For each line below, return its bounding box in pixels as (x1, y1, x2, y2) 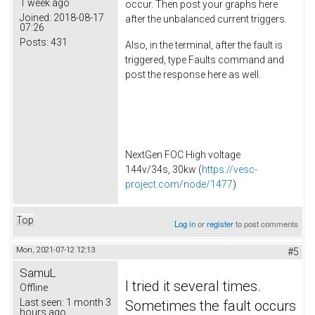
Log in (174, 217, 196, 229)
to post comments (233, 217, 299, 229)
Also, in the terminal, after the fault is (125, 39, 283, 51)
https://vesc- (202, 163, 257, 175)
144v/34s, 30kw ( (125, 163, 202, 175)
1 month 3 (64, 296, 111, 308)
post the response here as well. (125, 69, 263, 81)
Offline (20, 281, 48, 293)
